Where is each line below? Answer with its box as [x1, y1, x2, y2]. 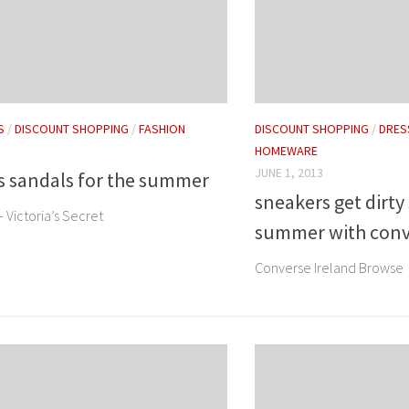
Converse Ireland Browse [255, 258, 404, 278]
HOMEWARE [255, 142, 318, 160]
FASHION [139, 121, 185, 138]
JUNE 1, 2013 [255, 164, 323, 182]
